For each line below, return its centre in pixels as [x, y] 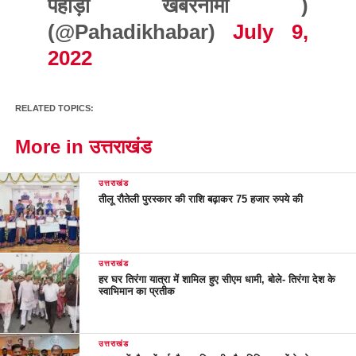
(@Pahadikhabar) [140, 31]
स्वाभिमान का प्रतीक [137, 291]
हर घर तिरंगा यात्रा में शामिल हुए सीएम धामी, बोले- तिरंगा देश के [217, 279]
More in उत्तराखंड [83, 146]
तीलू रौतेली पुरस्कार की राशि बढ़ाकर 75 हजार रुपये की [201, 199]
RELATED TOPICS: [54, 108]
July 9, [271, 31]
